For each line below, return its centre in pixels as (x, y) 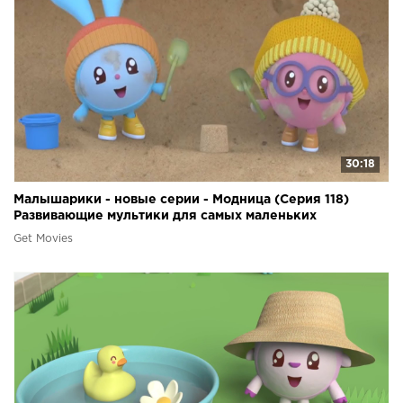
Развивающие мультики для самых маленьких (165, 215)
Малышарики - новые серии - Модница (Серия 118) (181, 199)
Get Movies (43, 238)
